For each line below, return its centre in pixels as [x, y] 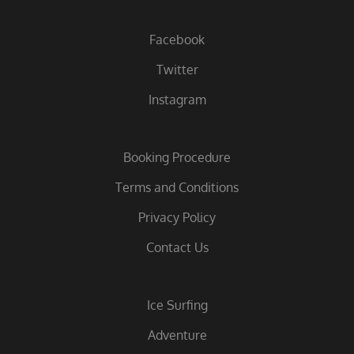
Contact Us [177, 247]
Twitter [177, 69]
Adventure [177, 335]
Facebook [177, 39]
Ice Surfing [177, 305]
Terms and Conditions [177, 187]
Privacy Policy [177, 217]
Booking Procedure [177, 157]
